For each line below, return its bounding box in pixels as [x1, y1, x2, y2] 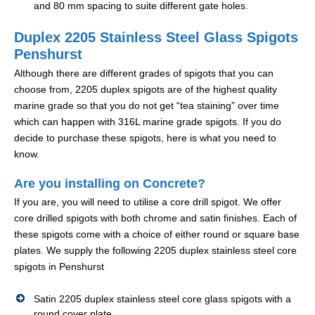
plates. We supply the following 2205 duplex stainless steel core [14, 245, 297, 257]
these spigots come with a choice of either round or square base [14, 229, 300, 240]
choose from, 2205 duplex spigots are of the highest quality [14, 84, 277, 96]
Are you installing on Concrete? [14, 176, 205, 191]
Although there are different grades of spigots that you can [14, 67, 274, 79]
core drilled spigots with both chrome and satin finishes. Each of [14, 212, 297, 224]
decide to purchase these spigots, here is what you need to [14, 132, 276, 144]
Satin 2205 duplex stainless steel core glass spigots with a [34, 293, 291, 305]
